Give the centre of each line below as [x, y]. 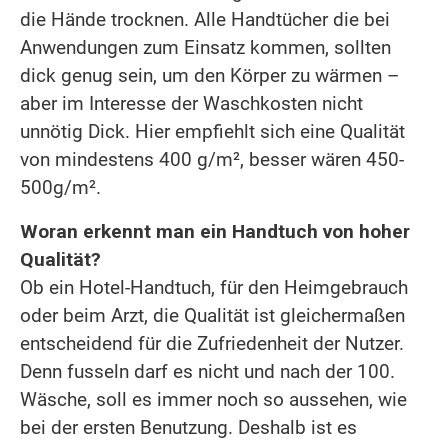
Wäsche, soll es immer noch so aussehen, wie [213, 399]
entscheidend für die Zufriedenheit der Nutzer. [212, 343]
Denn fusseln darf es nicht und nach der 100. [207, 371]
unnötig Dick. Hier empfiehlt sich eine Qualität [212, 131]
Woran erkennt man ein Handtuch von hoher [215, 231]
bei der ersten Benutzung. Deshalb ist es [188, 427]
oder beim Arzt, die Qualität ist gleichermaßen [212, 315]
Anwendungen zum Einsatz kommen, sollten [205, 47]
